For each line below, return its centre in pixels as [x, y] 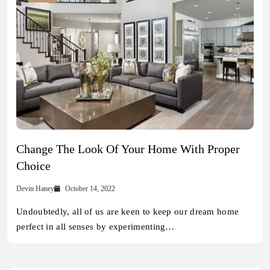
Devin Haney [35, 189]
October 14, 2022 [90, 189]
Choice [33, 166]
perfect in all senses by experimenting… [96, 227]
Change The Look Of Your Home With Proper [128, 149]
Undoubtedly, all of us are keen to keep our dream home [128, 212]
